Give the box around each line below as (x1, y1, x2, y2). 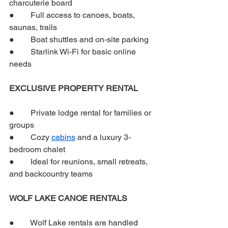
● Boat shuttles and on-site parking (9, 35, 149, 44)
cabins (51, 132, 75, 142)
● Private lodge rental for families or (9, 108, 153, 118)
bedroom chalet (9, 145, 65, 154)
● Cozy (9, 132, 51, 142)
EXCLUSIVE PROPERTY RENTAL (9, 83, 138, 93)
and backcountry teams (9, 169, 93, 179)
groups (9, 120, 34, 130)
